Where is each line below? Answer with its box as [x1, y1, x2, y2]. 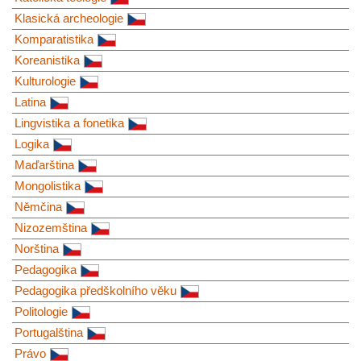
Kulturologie [15, 74, 76, 89]
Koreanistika [15, 53, 80, 68]
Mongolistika [15, 179, 81, 193]
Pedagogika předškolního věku [15, 284, 176, 298]
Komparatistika [15, 32, 93, 47]
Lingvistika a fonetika [15, 116, 124, 131]
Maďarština [15, 158, 74, 172]
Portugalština [15, 326, 83, 340]
